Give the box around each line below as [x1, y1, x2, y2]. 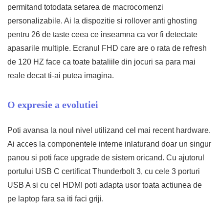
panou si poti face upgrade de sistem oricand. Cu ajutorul [7, 153, 204, 162]
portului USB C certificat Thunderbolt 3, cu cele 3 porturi [7, 167, 200, 175]
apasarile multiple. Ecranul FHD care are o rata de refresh [7, 44, 207, 52]
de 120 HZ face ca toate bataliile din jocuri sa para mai [7, 58, 196, 66]
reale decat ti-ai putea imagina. [7, 71, 114, 80]
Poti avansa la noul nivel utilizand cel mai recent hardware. [7, 126, 211, 134]
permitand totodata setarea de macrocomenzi [7, 3, 163, 11]
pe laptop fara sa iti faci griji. [7, 195, 104, 203]
